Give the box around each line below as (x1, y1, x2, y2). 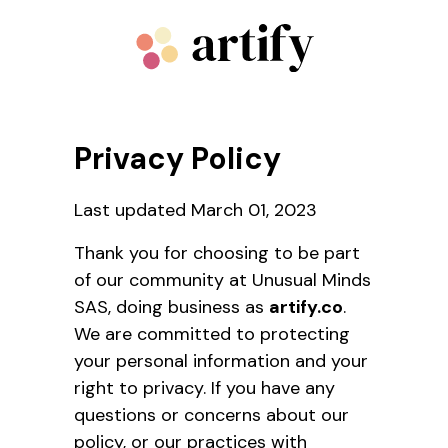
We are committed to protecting (74, 321, 350, 346)
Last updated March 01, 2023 (74, 197, 317, 222)
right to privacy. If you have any (74, 375, 335, 400)
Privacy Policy (74, 138, 281, 178)
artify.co (269, 294, 343, 319)
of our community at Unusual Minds (74, 267, 371, 292)
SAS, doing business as (74, 294, 269, 319)
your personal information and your (74, 348, 368, 373)
